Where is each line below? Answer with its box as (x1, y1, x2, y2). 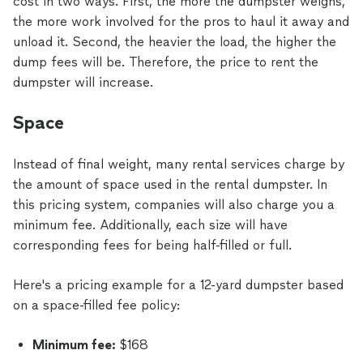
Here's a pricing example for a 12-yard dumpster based (13, 277, 344, 293)
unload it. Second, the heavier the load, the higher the (13, 34, 336, 49)
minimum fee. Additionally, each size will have (13, 217, 288, 233)
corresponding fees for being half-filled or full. (13, 237, 292, 253)
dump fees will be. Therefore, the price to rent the (13, 54, 318, 70)
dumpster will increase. (13, 75, 153, 90)
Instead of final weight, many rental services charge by (13, 156, 344, 172)
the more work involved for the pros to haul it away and (13, 14, 349, 29)
